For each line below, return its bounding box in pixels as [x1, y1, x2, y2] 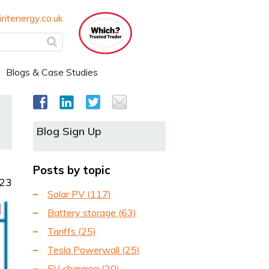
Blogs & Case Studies [6, 66, 98, 78]
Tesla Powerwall [47, 244, 122, 256]
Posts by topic [33, 162, 111, 177]
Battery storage [47, 207, 119, 219]
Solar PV [47, 188, 88, 201]
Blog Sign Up [37, 124, 102, 138]
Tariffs [47, 225, 79, 238]
